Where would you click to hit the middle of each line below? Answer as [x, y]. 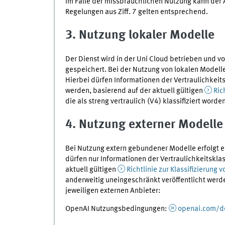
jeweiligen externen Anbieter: [113, 191]
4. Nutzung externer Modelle [144, 125]
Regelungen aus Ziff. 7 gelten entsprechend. [136, 12]
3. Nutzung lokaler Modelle [140, 36]
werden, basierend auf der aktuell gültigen [135, 91]
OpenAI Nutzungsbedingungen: [117, 209]
